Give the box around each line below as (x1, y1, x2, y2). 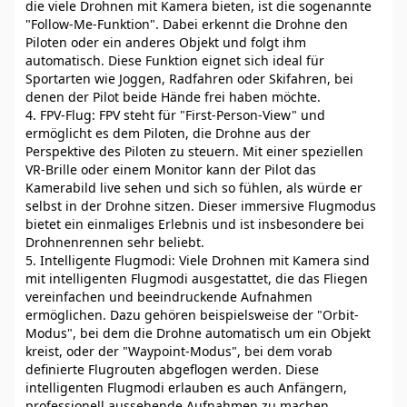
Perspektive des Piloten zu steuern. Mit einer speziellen (25, 143, 363, 160)
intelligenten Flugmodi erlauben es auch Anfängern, (25, 379, 347, 396)
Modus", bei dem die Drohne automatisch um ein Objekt (25, 324, 371, 342)
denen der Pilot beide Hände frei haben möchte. (25, 88, 321, 105)
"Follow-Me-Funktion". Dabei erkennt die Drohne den (25, 15, 348, 33)
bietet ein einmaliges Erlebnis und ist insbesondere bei (25, 215, 364, 233)
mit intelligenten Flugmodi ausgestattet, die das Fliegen (25, 270, 368, 287)
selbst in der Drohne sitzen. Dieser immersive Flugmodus (25, 197, 376, 214)
